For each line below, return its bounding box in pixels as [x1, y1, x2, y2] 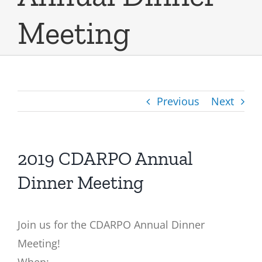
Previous [157, 94, 199, 108]
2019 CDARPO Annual [18, 147, 193, 170]
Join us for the [18, 218, 89, 232]
